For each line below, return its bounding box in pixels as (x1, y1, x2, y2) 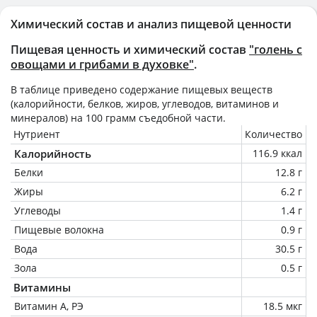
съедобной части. (136, 110, 226, 125)
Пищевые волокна (14, 222, 104, 236)
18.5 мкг (263, 299, 302, 313)
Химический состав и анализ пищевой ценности (11, 16, 292, 32)
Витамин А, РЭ (14, 299, 83, 313)
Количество (245, 127, 302, 141)
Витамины (13, 279, 71, 294)
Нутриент (13, 127, 60, 141)
